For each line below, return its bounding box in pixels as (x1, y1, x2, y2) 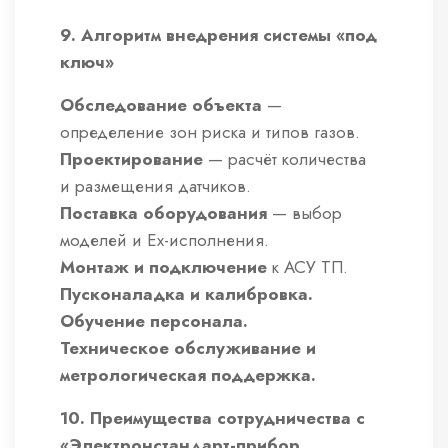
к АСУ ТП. (267, 255, 348, 280)
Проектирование (60, 147, 203, 172)
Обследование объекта (60, 93, 262, 118)
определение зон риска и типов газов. (60, 120, 360, 145)
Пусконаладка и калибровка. (60, 282, 313, 307)
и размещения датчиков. (60, 174, 251, 199)
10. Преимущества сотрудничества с (60, 406, 365, 431)
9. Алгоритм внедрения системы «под (60, 23, 377, 48)
